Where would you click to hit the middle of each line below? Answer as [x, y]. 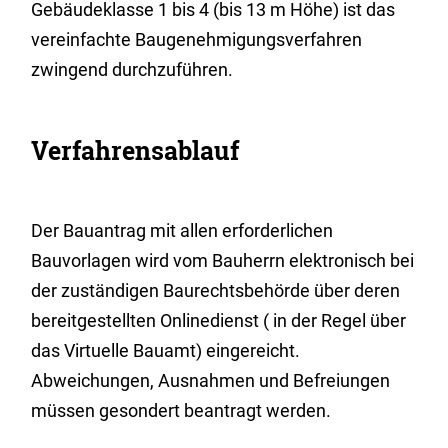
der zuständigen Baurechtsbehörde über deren [216, 290]
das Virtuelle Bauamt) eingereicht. [166, 350]
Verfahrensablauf [135, 150]
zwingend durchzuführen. [132, 69]
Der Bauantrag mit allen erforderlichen [182, 230]
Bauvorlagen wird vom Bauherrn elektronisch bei [223, 260]
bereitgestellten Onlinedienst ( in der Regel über [219, 320]
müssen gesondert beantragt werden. [181, 410]
